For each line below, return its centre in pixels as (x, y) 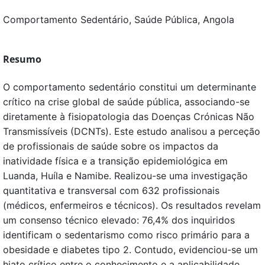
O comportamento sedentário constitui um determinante (130, 87)
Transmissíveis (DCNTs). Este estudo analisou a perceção (132, 132)
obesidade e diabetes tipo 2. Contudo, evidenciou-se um (130, 250)
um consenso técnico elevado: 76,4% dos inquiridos (119, 220)
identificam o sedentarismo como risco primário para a (126, 235)
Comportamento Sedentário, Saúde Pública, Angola (119, 20)
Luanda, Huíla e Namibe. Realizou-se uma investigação (125, 176)
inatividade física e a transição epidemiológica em (115, 161)
